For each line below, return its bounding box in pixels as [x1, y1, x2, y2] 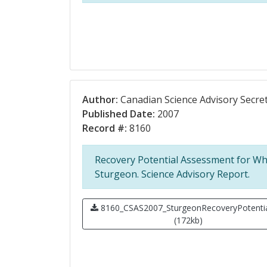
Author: [82, 93, 118, 106]
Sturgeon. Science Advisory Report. [95, 167, 250, 181]
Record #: [82, 122, 127, 135]
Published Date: [82, 107, 155, 120]
